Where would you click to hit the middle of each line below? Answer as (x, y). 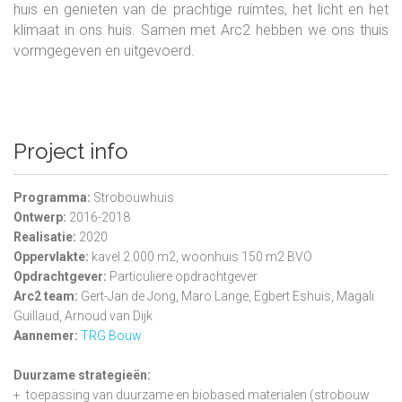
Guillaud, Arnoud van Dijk (83, 315)
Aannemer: (47, 335)
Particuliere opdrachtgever (182, 276)
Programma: (53, 197)
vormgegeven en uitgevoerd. (106, 50)
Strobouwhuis (134, 197)
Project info (71, 151)
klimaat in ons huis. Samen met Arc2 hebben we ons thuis (201, 30)
